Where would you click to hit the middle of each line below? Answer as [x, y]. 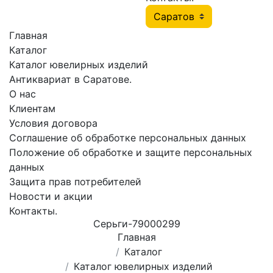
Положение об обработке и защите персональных [131, 152]
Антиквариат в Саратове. [70, 79]
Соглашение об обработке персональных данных [128, 138]
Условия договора [53, 123]
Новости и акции [51, 196]
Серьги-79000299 [136, 224]
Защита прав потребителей [75, 182]
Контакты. [33, 211]
